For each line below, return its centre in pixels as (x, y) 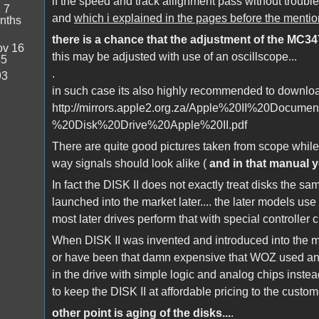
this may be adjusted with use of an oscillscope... (174, 56)
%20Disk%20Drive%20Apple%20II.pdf (149, 125)
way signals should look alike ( (130, 163)
